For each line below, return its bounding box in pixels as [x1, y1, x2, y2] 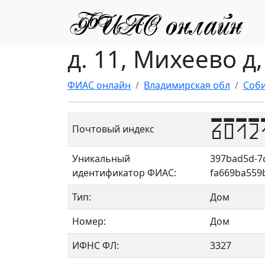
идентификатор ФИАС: [72, 166, 176, 179]
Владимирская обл [144, 79, 230, 92]
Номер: [72, 215, 106, 228]
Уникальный [72, 152, 130, 165]
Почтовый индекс [72, 122, 154, 135]
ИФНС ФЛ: [72, 239, 119, 252]
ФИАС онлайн [67, 79, 131, 92]
